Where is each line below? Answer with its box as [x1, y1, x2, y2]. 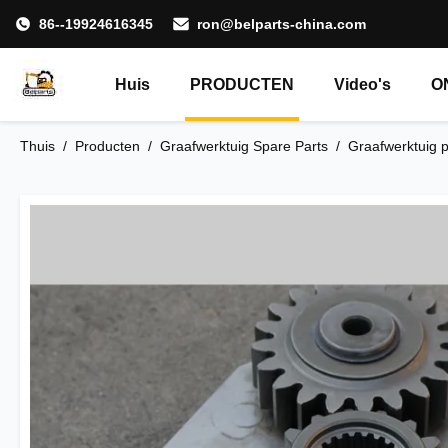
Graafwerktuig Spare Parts [160, 138, 328, 154]
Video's [334, 76, 391, 93]
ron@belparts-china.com [197, 16, 366, 32]
